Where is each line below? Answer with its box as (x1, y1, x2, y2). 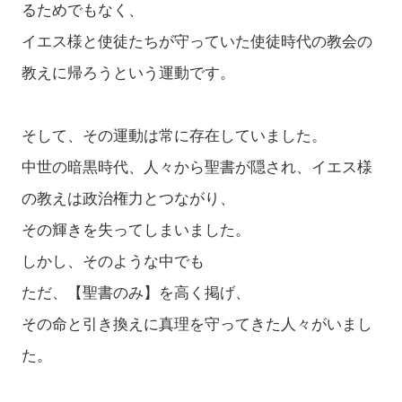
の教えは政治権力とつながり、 (21, 190, 235, 208)
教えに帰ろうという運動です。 (21, 65, 235, 83)
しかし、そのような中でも (21, 253, 205, 271)
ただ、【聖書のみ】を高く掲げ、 (21, 284, 250, 302)
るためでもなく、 (21, 2, 144, 20)
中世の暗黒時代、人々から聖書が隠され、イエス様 (21, 159, 372, 177)
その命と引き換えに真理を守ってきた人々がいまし (21, 316, 372, 334)
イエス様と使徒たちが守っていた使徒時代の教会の (21, 33, 372, 51)
